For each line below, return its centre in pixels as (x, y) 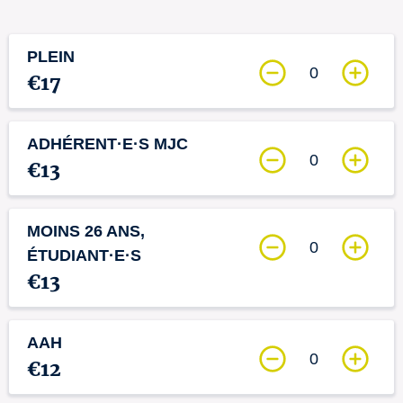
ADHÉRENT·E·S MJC (107, 144)
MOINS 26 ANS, (86, 231)
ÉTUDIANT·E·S (84, 255)
